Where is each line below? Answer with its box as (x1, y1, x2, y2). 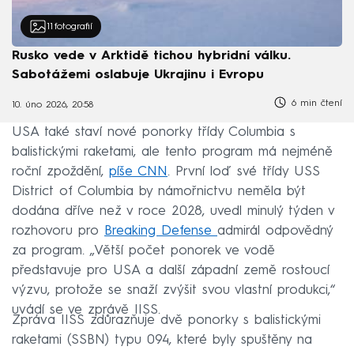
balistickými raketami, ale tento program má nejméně (12, 145, 333, 159)
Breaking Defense (104, 224, 217, 238)
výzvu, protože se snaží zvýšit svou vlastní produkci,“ (12, 283, 335, 297)
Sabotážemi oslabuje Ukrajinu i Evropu (12, 69, 264, 82)
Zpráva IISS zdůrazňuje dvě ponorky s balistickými (12, 313, 321, 327)
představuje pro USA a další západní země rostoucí (12, 263, 330, 277)
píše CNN (109, 164, 168, 179)
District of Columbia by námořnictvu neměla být (12, 184, 306, 198)
